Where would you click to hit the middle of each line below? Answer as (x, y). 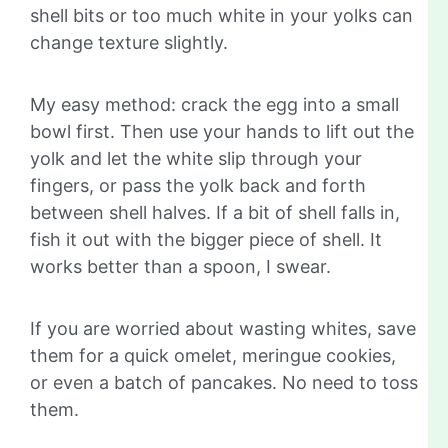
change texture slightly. (129, 42)
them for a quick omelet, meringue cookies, (213, 355)
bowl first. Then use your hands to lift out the (222, 131)
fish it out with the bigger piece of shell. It (206, 239)
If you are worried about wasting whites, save (223, 328)
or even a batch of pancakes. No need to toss (224, 382)
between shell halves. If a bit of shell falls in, (215, 212)
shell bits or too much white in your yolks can (221, 15)
